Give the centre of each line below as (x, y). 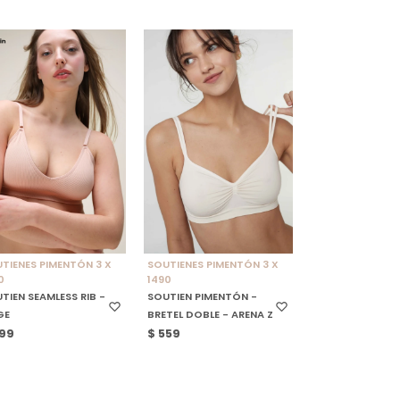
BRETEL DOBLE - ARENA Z (211, 315)
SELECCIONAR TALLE (206, 223)
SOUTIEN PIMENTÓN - (203, 297)
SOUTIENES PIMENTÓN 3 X (213, 265)
